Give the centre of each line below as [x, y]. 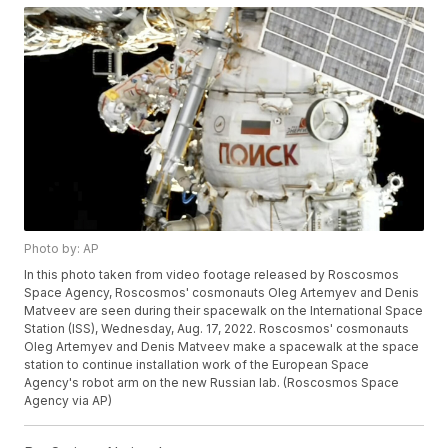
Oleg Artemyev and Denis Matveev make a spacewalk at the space [222, 347]
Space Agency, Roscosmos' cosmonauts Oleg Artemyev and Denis [222, 293]
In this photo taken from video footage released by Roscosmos [212, 275]
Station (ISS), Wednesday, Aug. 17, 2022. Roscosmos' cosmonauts [217, 329]
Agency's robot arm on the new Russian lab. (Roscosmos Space [212, 383]
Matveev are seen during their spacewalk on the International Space [224, 311]
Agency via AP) [68, 401]
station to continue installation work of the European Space [197, 365]
